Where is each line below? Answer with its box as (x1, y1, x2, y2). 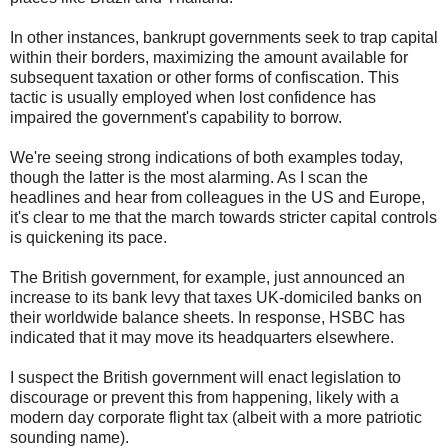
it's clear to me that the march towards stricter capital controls (10, 209, 437, 227)
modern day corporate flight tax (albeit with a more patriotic (10, 409, 422, 427)
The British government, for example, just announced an (10, 269, 405, 287)
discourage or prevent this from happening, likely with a (10, 389, 399, 407)
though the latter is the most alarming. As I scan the (10, 169, 368, 187)
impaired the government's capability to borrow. (10, 109, 342, 127)
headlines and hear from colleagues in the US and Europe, (10, 189, 425, 207)
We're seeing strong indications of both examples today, (10, 149, 403, 167)
